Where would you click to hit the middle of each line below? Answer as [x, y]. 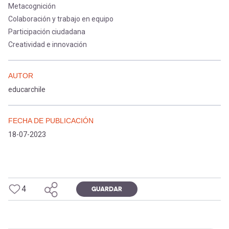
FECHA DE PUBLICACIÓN [51, 121]
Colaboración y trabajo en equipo [61, 19]
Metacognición [32, 6]
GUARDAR [107, 189]
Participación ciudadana [47, 32]
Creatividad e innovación [48, 45]
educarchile [27, 90]
